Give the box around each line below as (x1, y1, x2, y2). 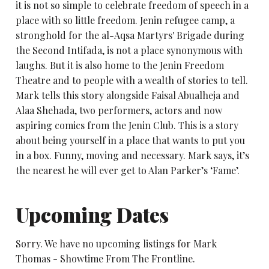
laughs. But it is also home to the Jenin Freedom (15, 58, 224, 71)
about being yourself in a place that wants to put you (15, 133, 245, 147)
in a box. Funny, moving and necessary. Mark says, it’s (15, 148, 249, 162)
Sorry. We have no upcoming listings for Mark (15, 237, 217, 250)
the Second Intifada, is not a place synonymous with (15, 43, 243, 56)
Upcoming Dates (15, 201, 169, 228)
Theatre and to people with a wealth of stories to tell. (15, 73, 248, 86)
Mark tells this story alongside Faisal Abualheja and (15, 88, 240, 101)
